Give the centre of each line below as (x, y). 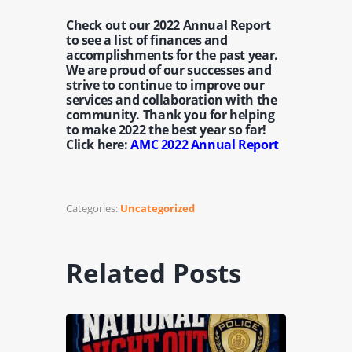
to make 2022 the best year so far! (168, 129)
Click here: (99, 144)
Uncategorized (158, 209)
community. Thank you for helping (170, 114)
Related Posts (154, 273)
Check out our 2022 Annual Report (169, 25)
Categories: (93, 209)
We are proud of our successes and (169, 70)
